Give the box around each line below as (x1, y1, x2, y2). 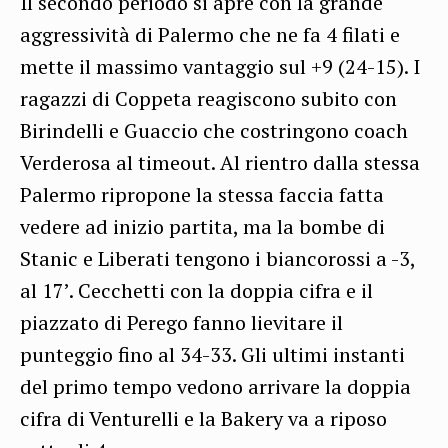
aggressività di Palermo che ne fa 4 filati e (20, 21, 400, 49)
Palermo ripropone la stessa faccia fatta (20, 181, 384, 209)
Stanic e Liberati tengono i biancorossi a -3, (20, 245, 415, 273)
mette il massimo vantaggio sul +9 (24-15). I (20, 53, 420, 81)
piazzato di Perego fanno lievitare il (20, 309, 343, 337)
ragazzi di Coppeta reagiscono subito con (20, 85, 397, 113)
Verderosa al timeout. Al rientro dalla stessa (20, 149, 420, 177)
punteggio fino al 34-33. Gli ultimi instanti (20, 341, 405, 369)
